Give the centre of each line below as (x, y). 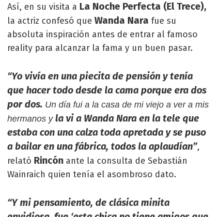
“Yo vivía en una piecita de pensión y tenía (100, 76)
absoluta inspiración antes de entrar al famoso (102, 35)
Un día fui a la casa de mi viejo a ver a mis (127, 105)
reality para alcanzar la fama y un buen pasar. (100, 48)
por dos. (26, 104)
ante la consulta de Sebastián (125, 161)
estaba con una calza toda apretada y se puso (107, 132)
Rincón (47, 161)
